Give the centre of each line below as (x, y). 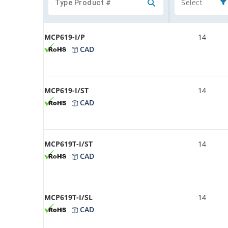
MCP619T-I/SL (68, 197)
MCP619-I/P (65, 37)
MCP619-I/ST (66, 90)
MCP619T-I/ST (68, 144)
